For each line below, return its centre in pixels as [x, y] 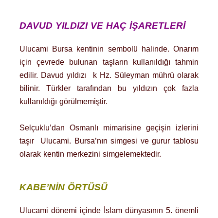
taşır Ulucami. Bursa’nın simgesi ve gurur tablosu [109, 141]
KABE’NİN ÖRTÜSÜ [64, 187]
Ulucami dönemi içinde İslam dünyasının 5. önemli [109, 210]
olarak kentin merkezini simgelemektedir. [90, 154]
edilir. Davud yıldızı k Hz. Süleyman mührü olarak [109, 75]
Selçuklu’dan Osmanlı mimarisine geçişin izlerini [109, 128]
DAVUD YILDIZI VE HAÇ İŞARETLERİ [102, 25]
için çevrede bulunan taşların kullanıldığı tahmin [109, 62]
